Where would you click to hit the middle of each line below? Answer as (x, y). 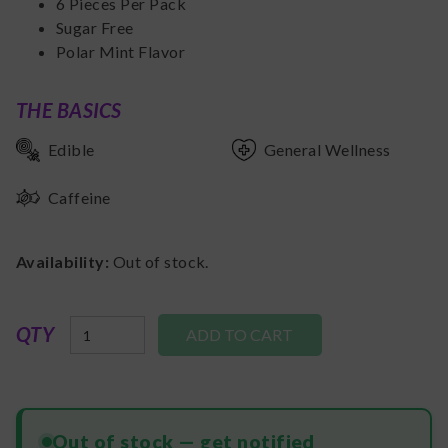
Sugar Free (95, 28)
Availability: (64, 262)
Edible (71, 150)
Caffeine (79, 198)
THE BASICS (69, 110)
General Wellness (327, 150)
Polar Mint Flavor (121, 52)
